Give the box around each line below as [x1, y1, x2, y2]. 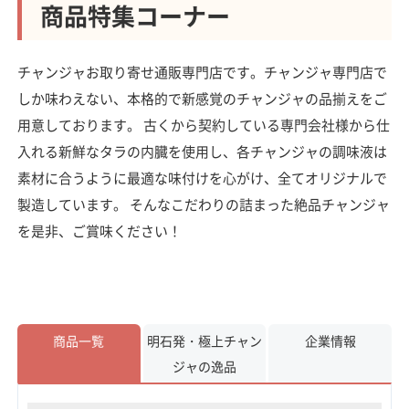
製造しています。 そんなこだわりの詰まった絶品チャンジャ [16, 194, 390, 215]
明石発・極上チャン [146, 331, 262, 351]
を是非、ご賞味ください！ [16, 221, 182, 241]
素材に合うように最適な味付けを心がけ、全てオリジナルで [16, 168, 387, 188]
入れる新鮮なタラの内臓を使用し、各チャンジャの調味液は [16, 142, 387, 162]
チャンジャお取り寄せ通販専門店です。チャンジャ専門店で [16, 62, 387, 82]
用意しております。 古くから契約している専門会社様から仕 [16, 115, 390, 135]
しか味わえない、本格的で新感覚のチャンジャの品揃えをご [16, 89, 387, 109]
